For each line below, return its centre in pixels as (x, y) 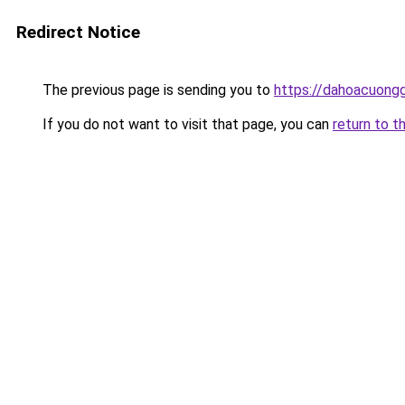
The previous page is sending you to (156, 90)
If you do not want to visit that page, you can (186, 124)
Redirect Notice (78, 32)
